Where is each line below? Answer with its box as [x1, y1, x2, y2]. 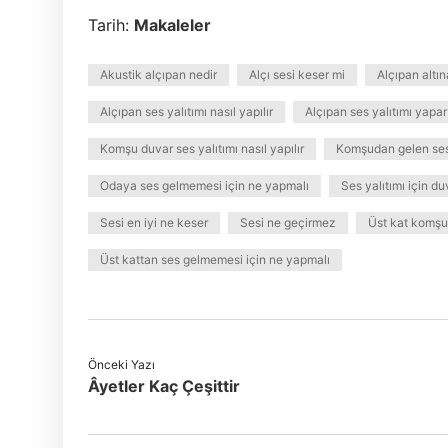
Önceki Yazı [88, 357, 155, 372]
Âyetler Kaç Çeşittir [88, 376, 240, 396]
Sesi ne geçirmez [240, 215, 336, 230]
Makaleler [134, 15, 211, 35]
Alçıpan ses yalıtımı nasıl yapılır [100, 104, 273, 119]
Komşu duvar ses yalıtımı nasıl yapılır [100, 141, 304, 156]
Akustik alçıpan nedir [100, 67, 217, 82]
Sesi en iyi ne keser [100, 215, 208, 230]
